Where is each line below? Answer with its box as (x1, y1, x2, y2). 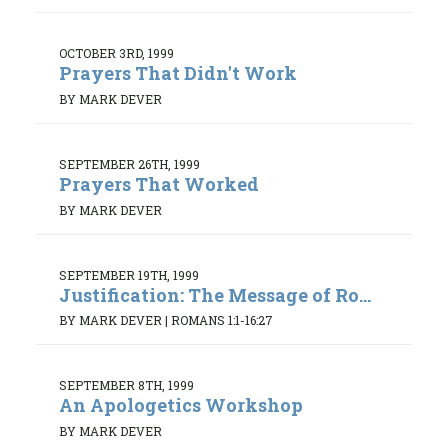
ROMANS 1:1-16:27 (171, 312, 273, 329)
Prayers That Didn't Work (59, 61, 297, 86)
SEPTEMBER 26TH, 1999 (59, 156, 200, 173)
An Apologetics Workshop (59, 393, 303, 418)
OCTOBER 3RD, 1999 (59, 45, 174, 62)
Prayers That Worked (59, 172, 259, 197)
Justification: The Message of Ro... (59, 282, 371, 307)
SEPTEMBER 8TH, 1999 (59, 377, 194, 394)
